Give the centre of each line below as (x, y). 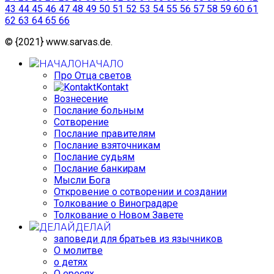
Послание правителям (105, 134)
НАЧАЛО (102, 64)
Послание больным (99, 111)
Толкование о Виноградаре (116, 204)
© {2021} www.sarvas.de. (59, 42)
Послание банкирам (100, 169)
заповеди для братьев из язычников (138, 239)
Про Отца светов (93, 76)
